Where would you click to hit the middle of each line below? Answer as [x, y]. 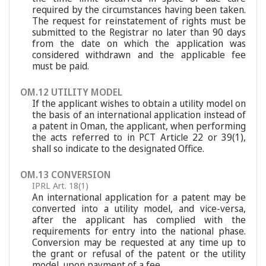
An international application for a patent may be [139, 197]
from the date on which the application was [139, 43]
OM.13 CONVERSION [66, 175]
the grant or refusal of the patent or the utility [139, 254]
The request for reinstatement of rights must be [139, 21]
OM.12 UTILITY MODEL [71, 92]
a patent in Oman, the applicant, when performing [139, 126]
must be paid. [61, 66]
